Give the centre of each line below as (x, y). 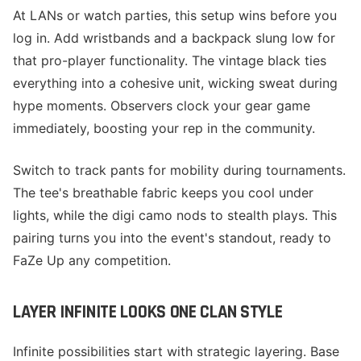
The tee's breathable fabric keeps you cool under (163, 193)
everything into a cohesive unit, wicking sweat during (175, 83)
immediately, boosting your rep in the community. (164, 128)
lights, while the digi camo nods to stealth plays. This (175, 215)
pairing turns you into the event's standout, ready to (172, 238)
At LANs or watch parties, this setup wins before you (175, 15)
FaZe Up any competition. (92, 260)
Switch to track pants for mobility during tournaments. (179, 170)
